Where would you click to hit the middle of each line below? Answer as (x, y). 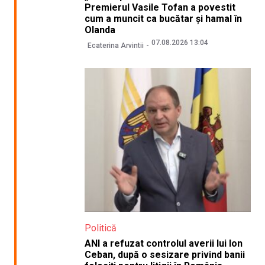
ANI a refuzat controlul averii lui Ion (163, 243)
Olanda (100, 30)
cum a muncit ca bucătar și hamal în (163, 19)
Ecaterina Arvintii (115, 45)
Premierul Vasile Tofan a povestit (160, 8)
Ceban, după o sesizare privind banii (164, 254)
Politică (100, 228)
